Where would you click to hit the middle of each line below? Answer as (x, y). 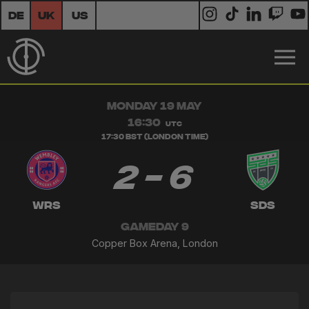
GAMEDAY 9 (154, 227)
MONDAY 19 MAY (154, 107)
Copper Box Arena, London (154, 243)
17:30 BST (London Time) (154, 137)
